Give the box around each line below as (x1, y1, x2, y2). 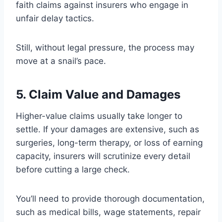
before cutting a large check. (16, 165, 130, 175)
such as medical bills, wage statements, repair (16, 207, 201, 218)
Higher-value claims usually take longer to (16, 111, 182, 121)
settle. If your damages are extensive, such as (16, 124, 199, 135)
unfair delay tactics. (16, 13, 94, 24)
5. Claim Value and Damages (16, 87, 180, 102)
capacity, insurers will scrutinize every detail (16, 151, 190, 162)
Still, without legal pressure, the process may (16, 43, 194, 53)
